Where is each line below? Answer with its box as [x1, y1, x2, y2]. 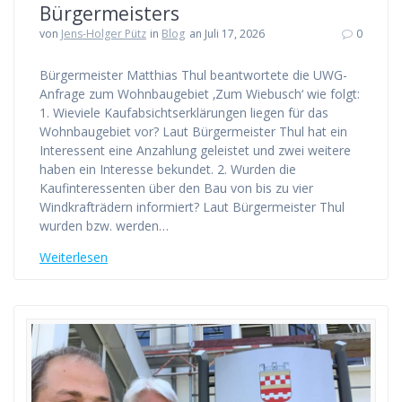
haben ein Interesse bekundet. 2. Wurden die [39, 161, 296, 179]
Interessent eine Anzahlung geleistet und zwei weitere [39, 142, 351, 160]
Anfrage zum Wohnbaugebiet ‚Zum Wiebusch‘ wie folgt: [39, 85, 360, 103]
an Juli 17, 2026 [188, 26, 265, 42]
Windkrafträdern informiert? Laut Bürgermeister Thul [39, 198, 345, 216]
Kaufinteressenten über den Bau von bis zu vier [39, 179, 313, 197]
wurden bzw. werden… [39, 217, 169, 235]
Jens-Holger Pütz [61, 26, 146, 42]
